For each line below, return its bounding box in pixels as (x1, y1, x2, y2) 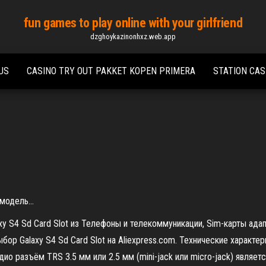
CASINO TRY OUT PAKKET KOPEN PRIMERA (27, 65, 195, 77)
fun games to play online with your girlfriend (23, 15, 243, 30)
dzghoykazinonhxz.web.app (90, 32, 176, 41)
